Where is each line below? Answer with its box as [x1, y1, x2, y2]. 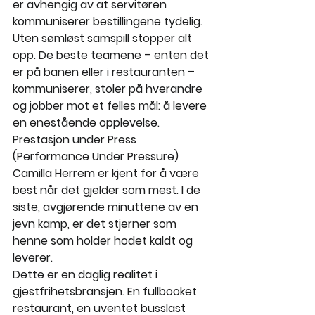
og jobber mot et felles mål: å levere [13, 98, 210, 115]
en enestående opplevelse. [13, 115, 160, 131]
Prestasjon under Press [13, 131, 139, 148]
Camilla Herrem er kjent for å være [13, 165, 202, 182]
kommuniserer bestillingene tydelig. [13, 13, 205, 30]
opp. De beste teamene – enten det [13, 47, 212, 64]
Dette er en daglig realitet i [13, 266, 160, 283]
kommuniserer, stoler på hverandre [13, 81, 205, 98]
